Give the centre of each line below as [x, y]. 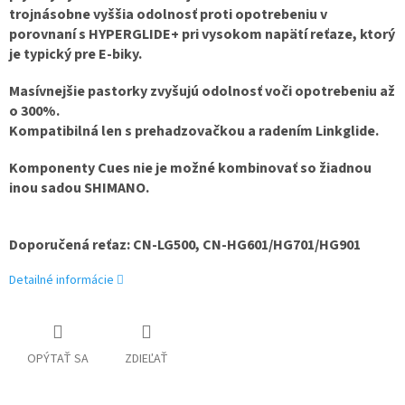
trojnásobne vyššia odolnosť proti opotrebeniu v [168, 15]
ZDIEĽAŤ [146, 359]
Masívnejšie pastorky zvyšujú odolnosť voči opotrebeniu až [202, 92]
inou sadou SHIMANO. [79, 188]
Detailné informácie [61, 281]
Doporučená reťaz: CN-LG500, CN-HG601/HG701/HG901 [185, 245]
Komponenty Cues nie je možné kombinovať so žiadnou [190, 169]
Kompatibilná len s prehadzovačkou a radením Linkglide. [194, 132]
